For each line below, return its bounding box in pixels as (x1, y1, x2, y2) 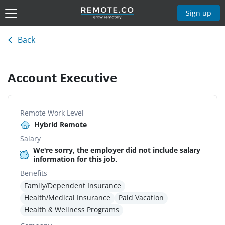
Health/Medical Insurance (24, 193, 110, 203)
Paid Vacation (119, 193, 164, 203)
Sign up (186, 8, 212, 18)
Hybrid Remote (34, 120, 87, 130)
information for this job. (33, 154, 117, 164)
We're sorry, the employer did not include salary (33, 145, 200, 155)
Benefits (20, 168, 47, 178)
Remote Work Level (20, 108, 84, 118)
